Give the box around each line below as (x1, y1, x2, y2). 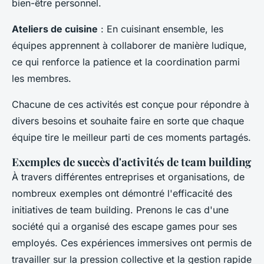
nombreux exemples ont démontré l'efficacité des (12, 187, 232, 199)
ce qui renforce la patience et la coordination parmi (12, 55, 240, 68)
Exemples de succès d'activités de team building (12, 154, 251, 169)
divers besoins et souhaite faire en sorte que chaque (12, 114, 244, 127)
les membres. (12, 72, 71, 84)
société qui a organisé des (12, 220, 131, 232)
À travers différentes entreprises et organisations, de (12, 170, 245, 183)
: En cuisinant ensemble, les (98, 22, 223, 35)
